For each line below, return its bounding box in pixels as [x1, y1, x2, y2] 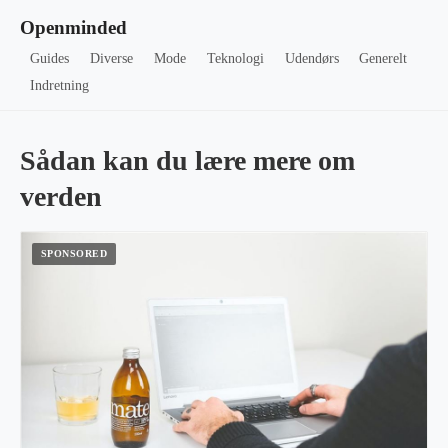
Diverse [90, 51, 134, 66]
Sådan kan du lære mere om [20, 145, 355, 176]
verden [20, 181, 102, 212]
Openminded [20, 17, 127, 38]
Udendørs [284, 51, 339, 66]
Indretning [30, 78, 90, 93]
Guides [30, 51, 70, 66]
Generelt [359, 51, 408, 66]
